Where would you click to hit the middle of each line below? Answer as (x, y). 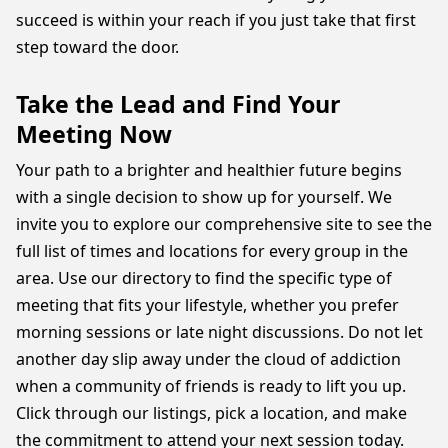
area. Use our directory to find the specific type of (204, 278)
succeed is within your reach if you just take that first (216, 20)
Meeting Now (94, 134)
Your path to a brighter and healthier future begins (209, 170)
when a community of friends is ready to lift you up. (211, 386)
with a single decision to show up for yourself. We (204, 197)
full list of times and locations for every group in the (212, 251)
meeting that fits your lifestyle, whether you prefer (207, 305)
